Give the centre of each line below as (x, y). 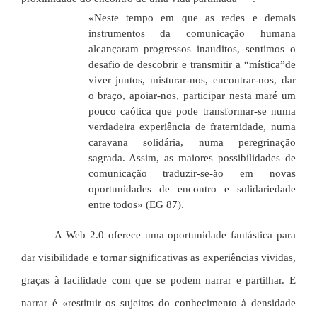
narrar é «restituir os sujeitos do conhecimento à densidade (158, 303)
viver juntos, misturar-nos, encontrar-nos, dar (192, 80)
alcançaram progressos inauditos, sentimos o (192, 49)
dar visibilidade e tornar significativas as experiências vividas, (158, 258)
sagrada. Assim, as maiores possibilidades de (192, 158)
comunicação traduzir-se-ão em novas (192, 174)
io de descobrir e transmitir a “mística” (198, 65)
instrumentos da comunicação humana (192, 34)
